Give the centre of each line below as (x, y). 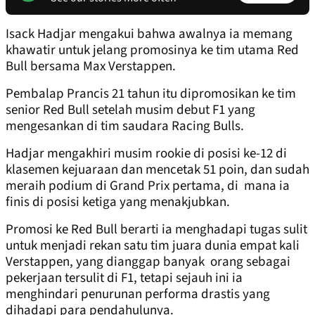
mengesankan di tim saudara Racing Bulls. (125, 127)
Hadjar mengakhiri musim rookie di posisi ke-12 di (146, 154)
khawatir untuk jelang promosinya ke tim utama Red (152, 51)
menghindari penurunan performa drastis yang (138, 295)
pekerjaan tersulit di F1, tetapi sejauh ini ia (124, 278)
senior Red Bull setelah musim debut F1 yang (130, 110)
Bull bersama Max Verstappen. (91, 67)
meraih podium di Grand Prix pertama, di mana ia (148, 186)
